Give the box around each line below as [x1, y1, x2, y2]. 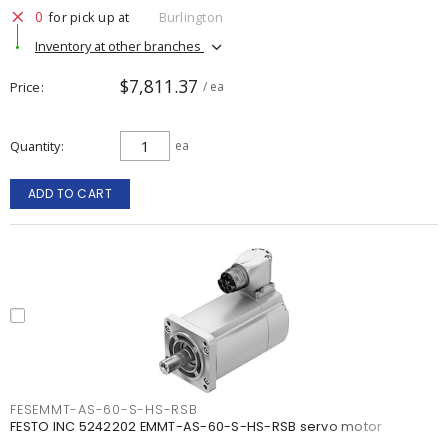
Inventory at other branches [35, 36, 204, 55]
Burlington [158, 7, 223, 26]
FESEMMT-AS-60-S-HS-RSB [10, 401, 198, 418]
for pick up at [48, 7, 130, 26]
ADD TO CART [27, 185, 113, 202]
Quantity [10, 137, 60, 155]
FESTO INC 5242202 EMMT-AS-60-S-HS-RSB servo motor [10, 418, 383, 435]
